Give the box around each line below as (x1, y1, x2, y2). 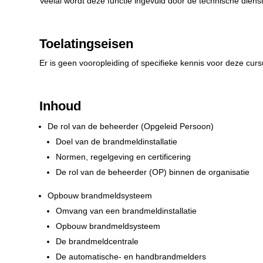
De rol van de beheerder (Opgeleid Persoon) (48, 122, 214, 131)
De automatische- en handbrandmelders (56, 252, 207, 262)
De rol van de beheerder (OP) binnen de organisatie (56, 167, 250, 177)
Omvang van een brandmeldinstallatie (56, 206, 197, 216)
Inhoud (39, 99, 82, 114)
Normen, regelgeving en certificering (56, 152, 191, 162)
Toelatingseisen (39, 36, 134, 52)
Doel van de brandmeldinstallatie (56, 137, 178, 147)
